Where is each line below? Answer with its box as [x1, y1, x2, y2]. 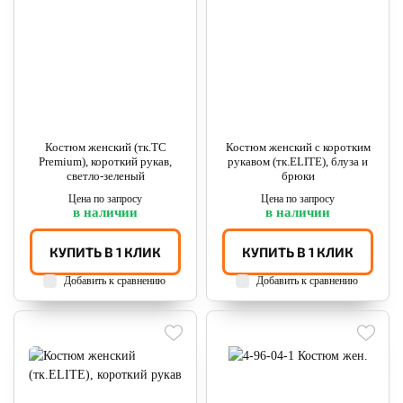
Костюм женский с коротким [225, 140, 371, 154]
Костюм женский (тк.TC [44, 140, 166, 154]
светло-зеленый [66, 169, 145, 183]
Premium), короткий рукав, [39, 155, 172, 168]
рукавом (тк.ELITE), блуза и [228, 155, 368, 168]
